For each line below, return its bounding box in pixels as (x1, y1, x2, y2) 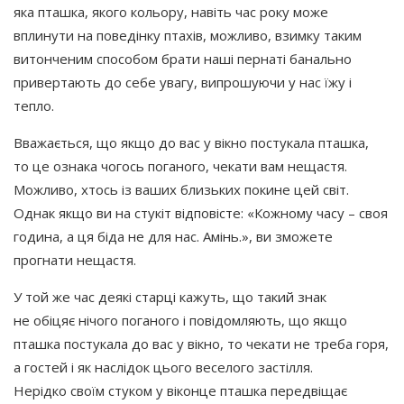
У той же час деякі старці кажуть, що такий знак (14, 287, 326, 306)
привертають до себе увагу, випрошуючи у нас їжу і (14, 72, 352, 91)
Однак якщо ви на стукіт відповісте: (14, 203, 243, 222)
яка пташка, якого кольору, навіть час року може (14, 2, 328, 21)
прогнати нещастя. (14, 250, 136, 269)
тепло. (14, 96, 54, 115)
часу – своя (313, 203, 388, 222)
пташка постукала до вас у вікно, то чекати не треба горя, (14, 334, 389, 353)
